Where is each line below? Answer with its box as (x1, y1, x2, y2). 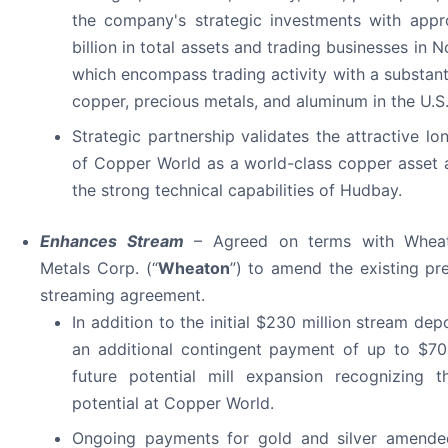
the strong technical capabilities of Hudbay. (72, 179, 402, 200)
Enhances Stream (40, 230, 184, 251)
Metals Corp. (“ (40, 257, 158, 278)
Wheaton (157, 257, 230, 278)
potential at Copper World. (72, 392, 274, 413)
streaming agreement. (40, 284, 205, 305)
